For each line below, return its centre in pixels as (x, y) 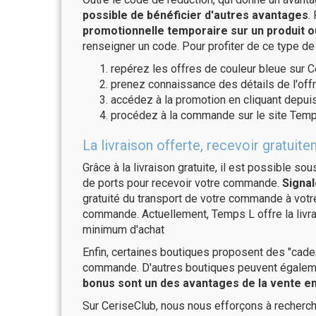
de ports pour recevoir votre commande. (182, 183)
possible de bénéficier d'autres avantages (195, 15)
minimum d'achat (123, 230)
